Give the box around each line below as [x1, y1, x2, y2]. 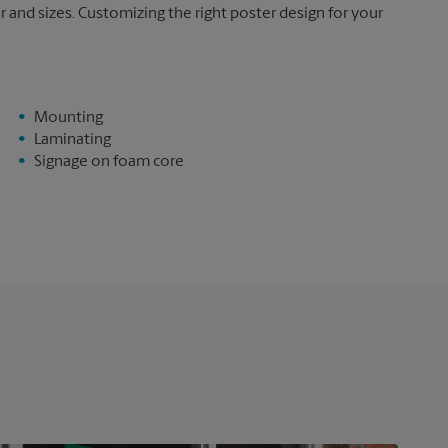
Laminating [33, 132, 111, 148]
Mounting [33, 110, 103, 126]
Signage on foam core [33, 154, 184, 170]
